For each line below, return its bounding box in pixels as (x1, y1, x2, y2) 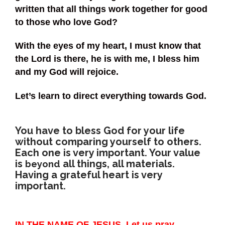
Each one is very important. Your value (15, 146, 200, 159)
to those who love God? (15, 17, 118, 27)
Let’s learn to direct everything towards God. (15, 90, 206, 101)
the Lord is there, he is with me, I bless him (15, 54, 199, 64)
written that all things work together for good (15, 4, 207, 14)
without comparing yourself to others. (15, 135, 201, 148)
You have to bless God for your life (15, 124, 185, 137)
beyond (25, 158, 60, 169)
